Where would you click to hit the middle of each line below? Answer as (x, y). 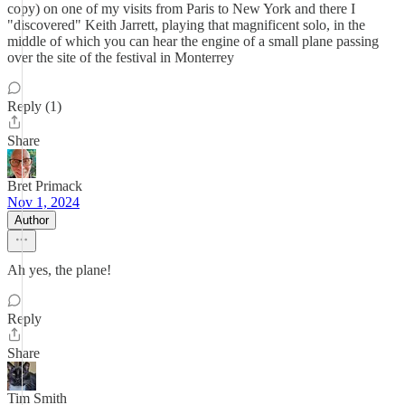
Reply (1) (34, 106)
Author (32, 220)
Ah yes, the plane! (59, 270)
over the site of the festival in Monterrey (121, 57)
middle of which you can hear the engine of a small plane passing (193, 41)
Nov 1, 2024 (43, 202)
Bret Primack (45, 186)
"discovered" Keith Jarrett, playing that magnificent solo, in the (186, 25)
